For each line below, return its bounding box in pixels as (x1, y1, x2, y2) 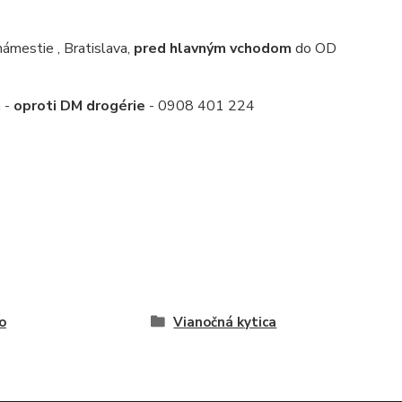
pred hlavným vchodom (133, 38, 292, 58)
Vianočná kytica (173, 312, 277, 331)
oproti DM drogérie (13, 95, 145, 116)
